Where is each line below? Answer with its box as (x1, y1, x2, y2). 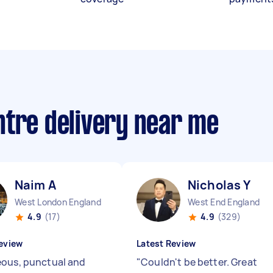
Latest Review (136, 238, 196, 249)
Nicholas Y (188, 177, 251, 193)
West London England (15, 196, 101, 208)
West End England (188, 196, 260, 208)
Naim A (15, 177, 56, 193)
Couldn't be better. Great (141, 255, 257, 269)
